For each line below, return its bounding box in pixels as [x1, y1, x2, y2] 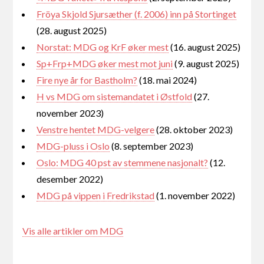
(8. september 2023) [110, 140, 194, 152]
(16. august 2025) [169, 41, 241, 53]
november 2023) [37, 107, 104, 119]
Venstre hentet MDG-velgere [37, 124, 155, 136]
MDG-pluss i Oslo [37, 140, 110, 152]
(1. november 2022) [154, 190, 236, 202]
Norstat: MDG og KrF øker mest [37, 41, 169, 53]
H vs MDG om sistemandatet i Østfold [37, 91, 193, 103]
